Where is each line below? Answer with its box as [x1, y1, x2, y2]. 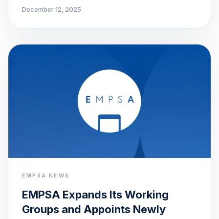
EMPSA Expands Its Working [22, 188, 169, 201]
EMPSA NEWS [22, 172, 69, 179]
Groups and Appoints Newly [22, 203, 166, 216]
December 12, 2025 [22, 5, 81, 13]
